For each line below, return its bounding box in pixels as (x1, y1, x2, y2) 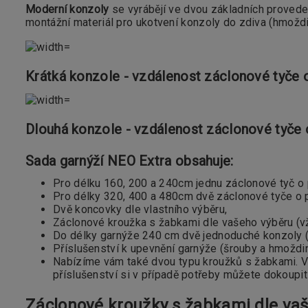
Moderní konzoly (25, 3, 109, 16)
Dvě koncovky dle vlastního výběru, (53, 202, 228, 216)
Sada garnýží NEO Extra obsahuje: (25, 152, 234, 169)
